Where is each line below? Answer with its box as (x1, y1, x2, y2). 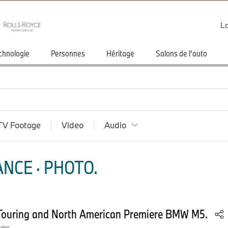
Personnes (51, 48, 85, 59)
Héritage (106, 48, 134, 59)
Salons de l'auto (156, 48, 207, 59)
